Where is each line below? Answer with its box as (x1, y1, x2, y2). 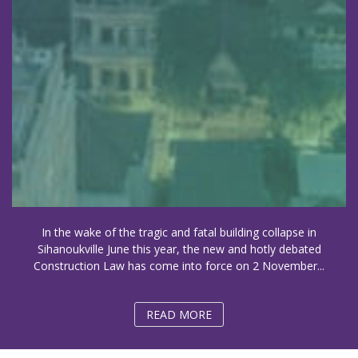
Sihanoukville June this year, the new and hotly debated (37, 241, 321, 257)
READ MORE (146, 307, 212, 323)
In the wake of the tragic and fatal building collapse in (42, 224, 316, 240)
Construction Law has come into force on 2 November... (34, 257, 324, 273)
